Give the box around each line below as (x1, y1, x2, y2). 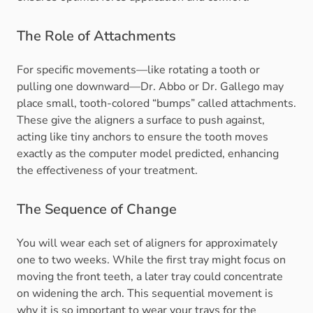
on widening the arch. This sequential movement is (17, 286, 273, 302)
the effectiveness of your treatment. (17, 163, 198, 179)
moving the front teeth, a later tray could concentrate (17, 269, 283, 285)
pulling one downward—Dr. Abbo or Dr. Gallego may (17, 79, 284, 95)
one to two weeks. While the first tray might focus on (17, 252, 286, 268)
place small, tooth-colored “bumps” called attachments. (17, 96, 296, 112)
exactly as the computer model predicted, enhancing (17, 146, 279, 162)
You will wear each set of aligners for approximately (17, 235, 277, 252)
